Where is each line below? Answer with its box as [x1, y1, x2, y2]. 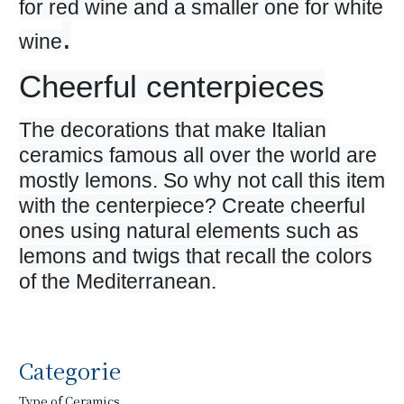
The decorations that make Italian [18, 118, 326, 142]
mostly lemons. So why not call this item [18, 169, 385, 193]
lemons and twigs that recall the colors [18, 244, 372, 269]
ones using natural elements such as [18, 219, 359, 243]
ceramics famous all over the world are [18, 143, 377, 168]
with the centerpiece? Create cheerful [18, 194, 365, 218]
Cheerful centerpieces [18, 69, 325, 105]
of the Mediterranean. [18, 270, 216, 294]
